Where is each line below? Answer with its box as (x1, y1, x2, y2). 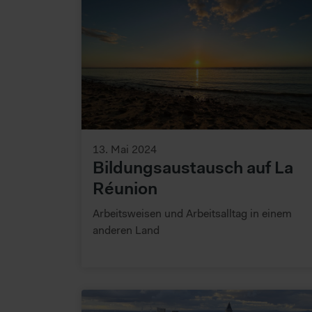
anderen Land (93, 222, 159, 237)
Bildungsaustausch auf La (93, 157, 293, 178)
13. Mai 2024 (93, 141, 157, 156)
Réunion (93, 178, 157, 199)
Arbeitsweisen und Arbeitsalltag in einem (93, 205, 292, 220)
